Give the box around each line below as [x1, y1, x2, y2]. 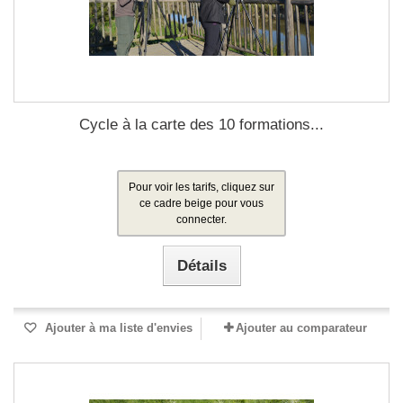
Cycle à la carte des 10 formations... [79, 116, 324, 133]
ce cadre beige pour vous [139, 197, 264, 210]
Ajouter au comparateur [236, 321, 367, 335]
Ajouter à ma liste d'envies [41, 321, 193, 335]
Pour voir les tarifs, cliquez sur [129, 181, 274, 193]
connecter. [176, 213, 227, 226]
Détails [176, 257, 227, 274]
